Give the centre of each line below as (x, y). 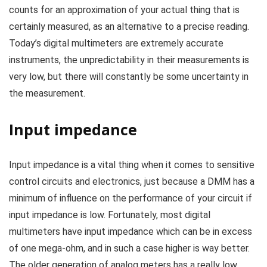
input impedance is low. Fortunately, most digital (110, 215)
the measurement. (47, 94)
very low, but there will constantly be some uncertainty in (129, 77)
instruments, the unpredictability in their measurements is (129, 60)
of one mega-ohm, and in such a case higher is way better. (129, 249)
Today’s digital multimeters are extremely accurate (116, 44)
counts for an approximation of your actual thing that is (124, 10)
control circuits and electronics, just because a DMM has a (132, 182)
